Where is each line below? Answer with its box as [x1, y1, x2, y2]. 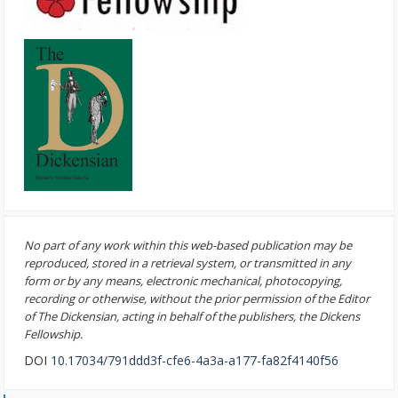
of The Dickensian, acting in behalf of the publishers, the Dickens [24, 307, 361, 324]
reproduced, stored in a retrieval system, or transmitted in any [24, 254, 352, 271]
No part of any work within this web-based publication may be [24, 236, 353, 253]
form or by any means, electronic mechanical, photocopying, [24, 272, 343, 289]
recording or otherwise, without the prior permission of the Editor [24, 290, 370, 306]
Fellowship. [24, 325, 84, 342]
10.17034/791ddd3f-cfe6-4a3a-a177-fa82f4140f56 [51, 351, 339, 369]
